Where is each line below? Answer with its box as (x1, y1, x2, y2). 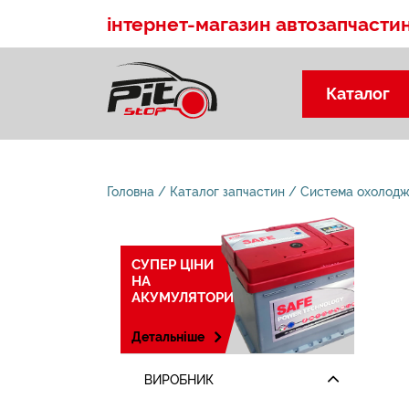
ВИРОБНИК (144, 372, 214, 387)
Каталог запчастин (170, 184, 285, 199)
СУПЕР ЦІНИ (131, 257, 214, 273)
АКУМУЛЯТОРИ (131, 289, 234, 306)
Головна (107, 184, 154, 199)
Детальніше (131, 330, 204, 344)
